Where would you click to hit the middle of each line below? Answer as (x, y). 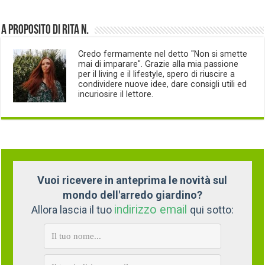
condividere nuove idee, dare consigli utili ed (163, 84)
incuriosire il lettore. (116, 94)
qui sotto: (211, 209)
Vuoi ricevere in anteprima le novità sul (132, 180)
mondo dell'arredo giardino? (132, 195)
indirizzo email (152, 209)
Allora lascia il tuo (72, 209)
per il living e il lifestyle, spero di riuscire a (157, 74)
